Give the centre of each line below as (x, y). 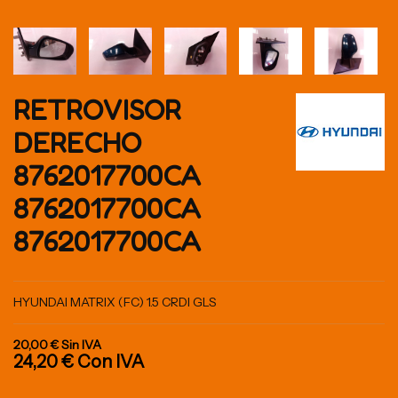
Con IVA (111, 361)
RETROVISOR (97, 110)
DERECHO (77, 143)
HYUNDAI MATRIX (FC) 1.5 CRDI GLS (115, 302)
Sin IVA (81, 344)
